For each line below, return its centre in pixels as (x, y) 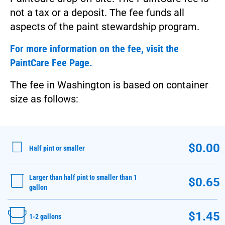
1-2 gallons (45, 216)
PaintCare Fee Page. (51, 63)
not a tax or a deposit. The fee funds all (97, 12)
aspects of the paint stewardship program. (105, 26)
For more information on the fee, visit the (94, 48)
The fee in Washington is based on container (109, 85)
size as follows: (44, 99)
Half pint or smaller (57, 148)
